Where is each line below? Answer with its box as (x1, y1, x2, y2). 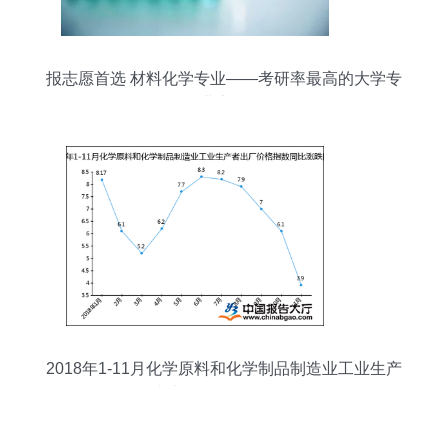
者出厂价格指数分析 (152, 385, 296, 402)
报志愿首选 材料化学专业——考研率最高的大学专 (46, 70, 402, 87)
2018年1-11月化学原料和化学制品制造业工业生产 (46, 360, 402, 377)
